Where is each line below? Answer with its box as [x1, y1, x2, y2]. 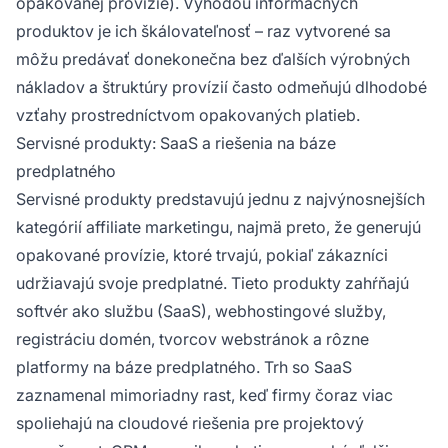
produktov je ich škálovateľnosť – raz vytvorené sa [16, 20, 391, 41]
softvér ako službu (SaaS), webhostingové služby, [16, 300, 386, 321]
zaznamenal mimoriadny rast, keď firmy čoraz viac [16, 384, 393, 405]
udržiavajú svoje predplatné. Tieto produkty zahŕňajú [16, 272, 409, 293]
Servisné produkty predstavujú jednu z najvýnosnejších [16, 188, 425, 209]
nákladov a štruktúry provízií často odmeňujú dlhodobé [16, 76, 427, 97]
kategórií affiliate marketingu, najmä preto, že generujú [16, 216, 421, 237]
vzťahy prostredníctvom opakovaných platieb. [16, 104, 360, 125]
